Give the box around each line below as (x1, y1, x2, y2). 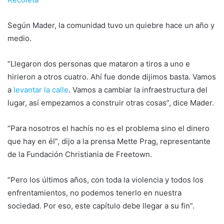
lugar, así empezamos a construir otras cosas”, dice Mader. (7, 97, 214, 107)
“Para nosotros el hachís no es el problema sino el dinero (7, 123, 209, 133)
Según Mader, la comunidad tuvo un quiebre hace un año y (7, 20, 214, 30)
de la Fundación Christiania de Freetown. (7, 149, 152, 159)
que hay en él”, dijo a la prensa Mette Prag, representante (7, 136, 210, 146)
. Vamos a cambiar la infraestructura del (68, 84, 207, 94)
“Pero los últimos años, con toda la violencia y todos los (7, 174, 203, 184)
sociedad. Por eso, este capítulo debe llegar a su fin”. (7, 200, 194, 210)
